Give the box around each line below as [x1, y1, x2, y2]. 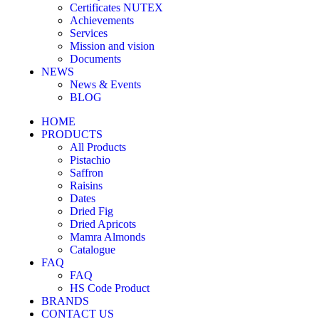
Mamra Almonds [70, 231, 145, 243]
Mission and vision [70, 40, 155, 52]
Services [70, 27, 108, 39]
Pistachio [70, 154, 110, 166]
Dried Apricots [70, 218, 136, 230]
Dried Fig [70, 205, 113, 217]
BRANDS [41, 295, 89, 307]
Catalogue [70, 244, 115, 256]
